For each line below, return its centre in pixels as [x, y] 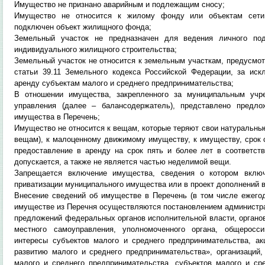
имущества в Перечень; [57, 117]
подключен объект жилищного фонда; [83, 27]
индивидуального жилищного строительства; [96, 49]
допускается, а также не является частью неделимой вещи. [123, 162]
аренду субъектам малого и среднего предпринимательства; [124, 83]
